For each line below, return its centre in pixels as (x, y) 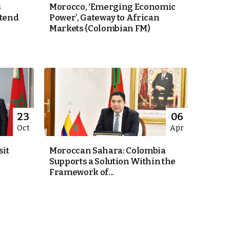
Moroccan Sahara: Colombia (108, 151)
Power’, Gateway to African (104, 18)
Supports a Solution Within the (113, 162)
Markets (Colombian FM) (100, 29)
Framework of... (82, 172)
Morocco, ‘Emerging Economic (113, 7)
